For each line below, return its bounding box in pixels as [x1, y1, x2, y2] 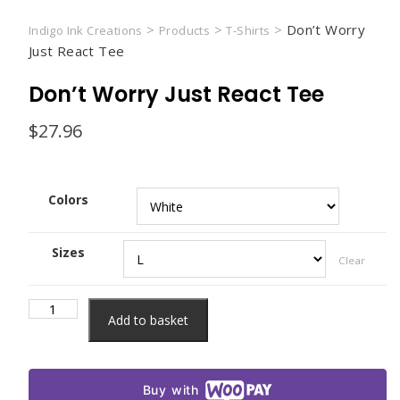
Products [158, 22, 211, 38]
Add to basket [107, 312, 188, 329]
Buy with [142, 382, 200, 397]
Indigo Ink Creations [28, 22, 143, 38]
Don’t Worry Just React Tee [28, 79, 324, 109]
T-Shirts [226, 22, 271, 38]
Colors [48, 191, 89, 208]
